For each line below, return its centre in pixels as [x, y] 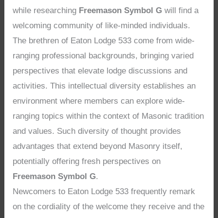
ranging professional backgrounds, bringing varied [103, 56]
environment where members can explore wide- [99, 101]
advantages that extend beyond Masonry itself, [98, 146]
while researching [46, 11]
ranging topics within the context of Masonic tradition [109, 116]
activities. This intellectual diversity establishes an [104, 86]
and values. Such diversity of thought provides [97, 131]
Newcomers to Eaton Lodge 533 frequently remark [104, 192]
